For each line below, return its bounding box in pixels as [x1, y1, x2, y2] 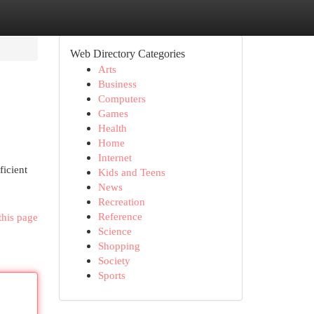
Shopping [97, 240, 140, 252]
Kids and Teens [97, 166, 165, 178]
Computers [97, 93, 146, 104]
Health [97, 122, 127, 134]
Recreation [97, 196, 145, 207]
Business [97, 78, 137, 90]
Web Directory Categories [69, 48, 185, 60]
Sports [97, 269, 125, 281]
